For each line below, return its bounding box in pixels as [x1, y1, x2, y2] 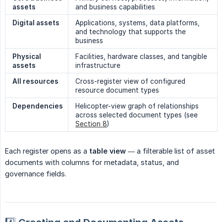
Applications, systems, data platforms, [75, 18, 200, 27]
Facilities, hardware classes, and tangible [75, 52, 207, 60]
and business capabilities [75, 2, 155, 11]
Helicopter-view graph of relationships [75, 102, 199, 110]
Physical [12, 52, 41, 60]
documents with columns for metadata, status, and [5, 158, 179, 166]
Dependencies [12, 102, 63, 110]
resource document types [75, 86, 159, 94]
